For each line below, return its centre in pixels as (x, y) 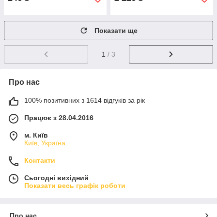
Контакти (40, 160)
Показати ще (116, 31)
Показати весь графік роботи (75, 185)
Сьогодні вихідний (56, 178)
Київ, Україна (45, 143)
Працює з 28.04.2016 (59, 117)
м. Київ (36, 135)
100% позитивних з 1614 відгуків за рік (85, 100)
